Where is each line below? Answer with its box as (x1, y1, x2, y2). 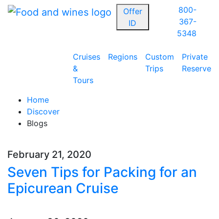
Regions (108, 52, 137, 62)
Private (181, 52, 208, 62)
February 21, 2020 (7, 149, 91, 160)
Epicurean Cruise (7, 180, 118, 197)
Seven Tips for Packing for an (7, 164, 197, 180)
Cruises (72, 52, 100, 62)
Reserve (181, 64, 211, 73)
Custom (145, 52, 174, 62)
